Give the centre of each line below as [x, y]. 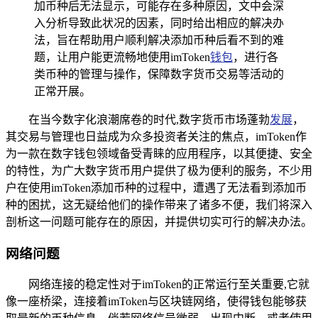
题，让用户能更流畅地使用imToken [122, 57]
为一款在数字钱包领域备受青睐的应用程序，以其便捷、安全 [159, 153]
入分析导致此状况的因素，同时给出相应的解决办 [159, 23]
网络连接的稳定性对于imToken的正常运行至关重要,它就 [169, 285]
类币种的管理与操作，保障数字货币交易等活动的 [159, 74]
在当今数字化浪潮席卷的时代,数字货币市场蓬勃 [149, 119]
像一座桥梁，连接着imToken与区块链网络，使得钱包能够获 [156, 302]
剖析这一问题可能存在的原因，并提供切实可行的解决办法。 [159, 221]
